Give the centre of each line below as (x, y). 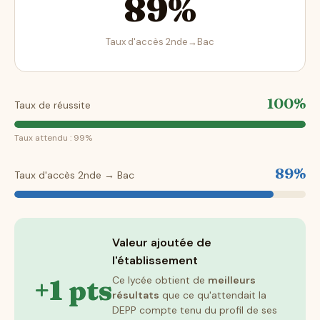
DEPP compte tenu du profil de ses (195, 310)
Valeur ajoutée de (162, 243)
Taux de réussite (52, 105)
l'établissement (155, 261)
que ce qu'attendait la (213, 295)
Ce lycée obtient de (160, 280)
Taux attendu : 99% (53, 138)
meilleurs (232, 280)
